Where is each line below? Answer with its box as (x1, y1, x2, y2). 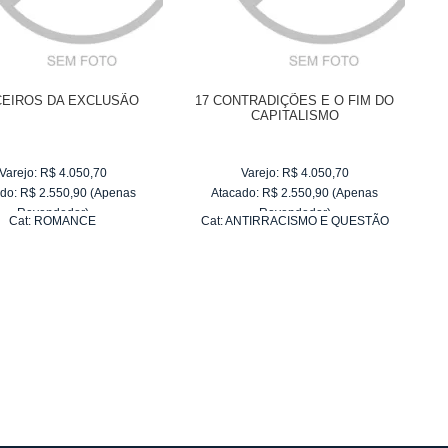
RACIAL (272, 234, 317, 248)
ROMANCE (34, 214, 97, 228)
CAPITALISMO (250, 108, 339, 123)
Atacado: (211, 186, 260, 200)
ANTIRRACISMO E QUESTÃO (224, 214, 389, 228)
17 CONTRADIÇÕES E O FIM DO (195, 93, 395, 108)
